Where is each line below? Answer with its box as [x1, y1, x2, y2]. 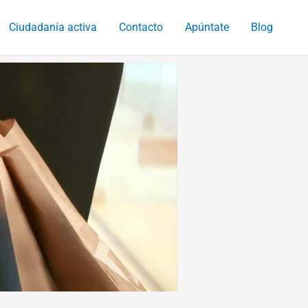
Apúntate [185, 21, 229, 34]
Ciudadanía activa [9, 21, 97, 34]
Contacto [119, 21, 163, 34]
